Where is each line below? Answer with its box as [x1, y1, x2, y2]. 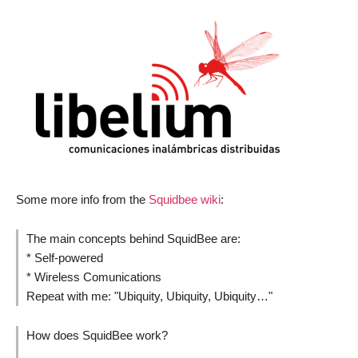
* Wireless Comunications [26, 269, 161, 284]
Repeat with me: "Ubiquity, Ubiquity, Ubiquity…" [26, 288, 272, 303]
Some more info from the [16, 192, 149, 206]
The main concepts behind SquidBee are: [26, 231, 241, 245]
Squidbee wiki [149, 192, 221, 206]
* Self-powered [26, 250, 103, 265]
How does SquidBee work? [26, 328, 174, 342]
